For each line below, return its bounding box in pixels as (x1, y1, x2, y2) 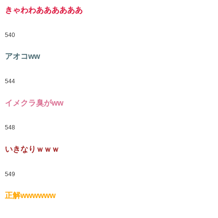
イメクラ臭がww (5, 98, 63, 107)
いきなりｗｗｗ (5, 145, 59, 154)
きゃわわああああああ (5, 5, 83, 14)
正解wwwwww (5, 191, 55, 200)
